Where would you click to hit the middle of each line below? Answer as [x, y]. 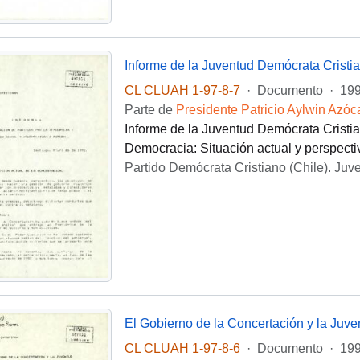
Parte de [150, 109]
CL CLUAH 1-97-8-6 [182, 348]
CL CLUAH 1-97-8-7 [182, 90]
